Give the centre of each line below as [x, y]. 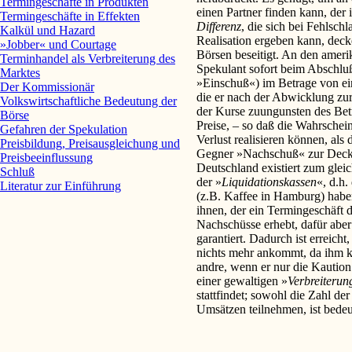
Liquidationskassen [269, 181]
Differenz [219, 26]
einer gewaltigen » [242, 280]
